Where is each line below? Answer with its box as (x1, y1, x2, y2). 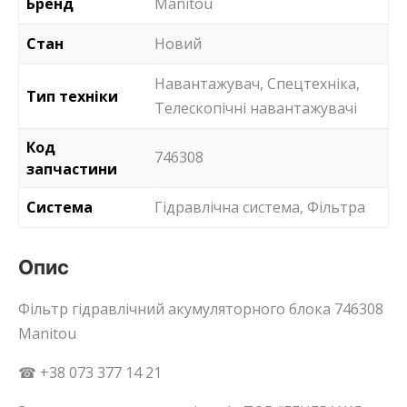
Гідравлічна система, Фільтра (154, 196, 365, 217)
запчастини (26, 158, 117, 179)
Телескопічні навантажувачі (154, 97, 357, 118)
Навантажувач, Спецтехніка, (154, 73, 360, 94)
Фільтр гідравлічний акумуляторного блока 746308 (18, 298, 383, 319)
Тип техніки (26, 85, 118, 106)
